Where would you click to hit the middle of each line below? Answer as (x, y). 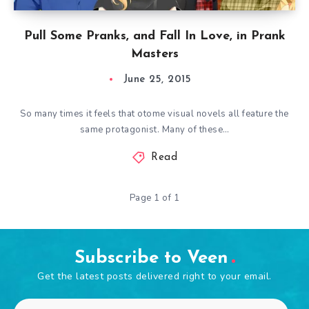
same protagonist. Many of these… (154, 130)
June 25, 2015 (157, 80)
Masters (154, 54)
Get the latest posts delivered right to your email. (154, 276)
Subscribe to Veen (151, 258)
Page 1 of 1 (154, 198)
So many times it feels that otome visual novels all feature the (154, 114)
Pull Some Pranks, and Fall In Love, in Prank (154, 36)
